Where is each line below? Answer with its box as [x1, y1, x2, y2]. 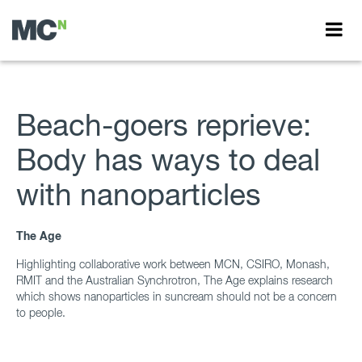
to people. [16, 305, 65, 319]
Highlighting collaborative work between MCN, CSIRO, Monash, [16, 256, 330, 271]
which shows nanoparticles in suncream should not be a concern [16, 288, 337, 303]
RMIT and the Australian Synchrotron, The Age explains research [16, 272, 333, 287]
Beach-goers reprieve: [16, 107, 311, 143]
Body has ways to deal [16, 142, 320, 178]
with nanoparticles [16, 177, 261, 213]
